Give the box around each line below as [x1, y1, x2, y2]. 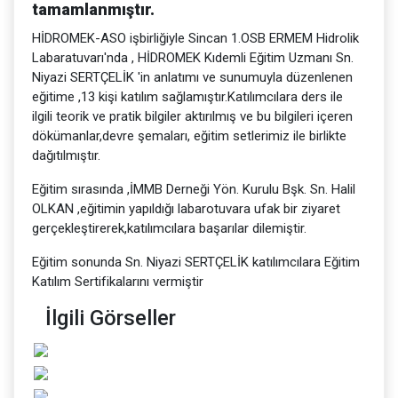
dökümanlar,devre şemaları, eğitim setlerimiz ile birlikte [32, 128, 346, 144]
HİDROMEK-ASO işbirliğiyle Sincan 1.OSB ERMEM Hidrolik [32, 30, 359, 46]
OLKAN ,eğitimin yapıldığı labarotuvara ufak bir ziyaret [32, 201, 340, 217]
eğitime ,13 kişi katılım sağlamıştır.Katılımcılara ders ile [32, 89, 343, 105]
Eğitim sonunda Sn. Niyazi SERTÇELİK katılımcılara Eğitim [32, 254, 360, 270]
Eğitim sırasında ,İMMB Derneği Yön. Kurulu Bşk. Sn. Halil [32, 181, 355, 197]
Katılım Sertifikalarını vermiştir [32, 274, 203, 290]
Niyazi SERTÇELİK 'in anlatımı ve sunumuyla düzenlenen [32, 69, 353, 85]
